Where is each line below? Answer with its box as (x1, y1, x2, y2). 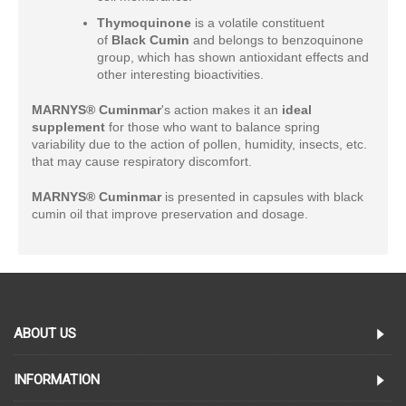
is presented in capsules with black (161, 189, 363, 205)
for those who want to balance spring (105, 120, 320, 135)
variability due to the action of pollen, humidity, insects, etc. (32, 137, 367, 152)
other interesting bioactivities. (97, 67, 264, 82)
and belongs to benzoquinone (193, 33, 363, 48)
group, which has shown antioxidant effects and (97, 50, 369, 65)
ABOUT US (14, 324, 76, 342)
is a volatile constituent (191, 15, 324, 31)
